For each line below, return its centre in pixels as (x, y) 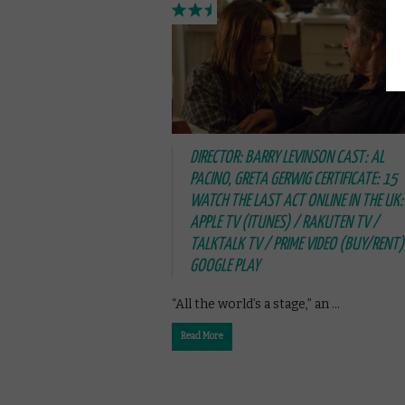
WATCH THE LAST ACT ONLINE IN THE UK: (297, 202)
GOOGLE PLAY (225, 267)
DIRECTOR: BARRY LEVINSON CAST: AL (287, 158)
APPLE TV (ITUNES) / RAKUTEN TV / (284, 223)
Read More (202, 337)
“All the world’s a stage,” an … (256, 305)
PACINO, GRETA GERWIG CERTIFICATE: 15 (293, 180)
